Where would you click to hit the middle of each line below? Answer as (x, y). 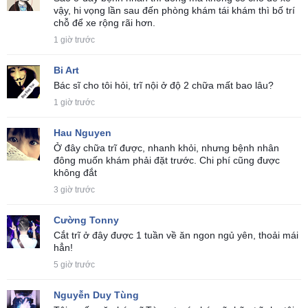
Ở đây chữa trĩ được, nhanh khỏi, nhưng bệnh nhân (166, 147)
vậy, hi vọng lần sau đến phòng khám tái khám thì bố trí (174, 10)
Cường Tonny (86, 220)
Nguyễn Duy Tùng (96, 295)
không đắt (75, 172)
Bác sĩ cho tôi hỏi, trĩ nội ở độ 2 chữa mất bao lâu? (164, 85)
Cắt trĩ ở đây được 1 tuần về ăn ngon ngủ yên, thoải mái (176, 235)
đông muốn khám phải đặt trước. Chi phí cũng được (167, 160)
